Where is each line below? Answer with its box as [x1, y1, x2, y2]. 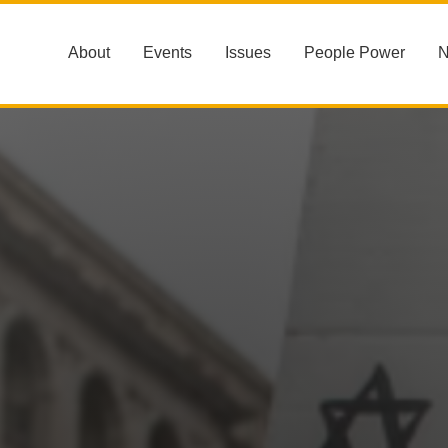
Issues [225, 44, 271, 61]
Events [143, 44, 192, 61]
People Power [304, 44, 405, 61]
